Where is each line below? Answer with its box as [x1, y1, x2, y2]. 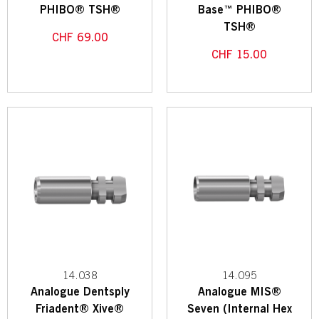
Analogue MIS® [197, 284, 281, 300]
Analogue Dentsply [30, 284, 130, 300]
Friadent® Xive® [36, 301, 124, 318]
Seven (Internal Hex [187, 301, 292, 318]
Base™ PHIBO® [197, 1, 281, 18]
